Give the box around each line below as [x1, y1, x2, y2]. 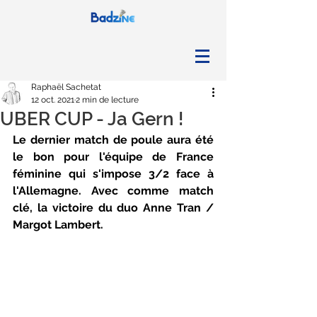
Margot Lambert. [13, 218, 103, 231]
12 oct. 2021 [31, 95, 74, 105]
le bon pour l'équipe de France [13, 150, 214, 163]
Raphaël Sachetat [31, 82, 101, 92]
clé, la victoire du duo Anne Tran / [13, 201, 214, 214]
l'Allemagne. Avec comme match [13, 184, 214, 197]
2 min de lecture [76, 95, 139, 105]
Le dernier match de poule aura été [13, 133, 214, 146]
